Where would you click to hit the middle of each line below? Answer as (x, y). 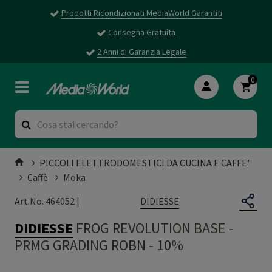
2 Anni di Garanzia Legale (142, 52)
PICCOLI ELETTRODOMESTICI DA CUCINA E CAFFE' (144, 162)
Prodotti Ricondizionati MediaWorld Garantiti (142, 13)
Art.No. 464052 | (47, 201)
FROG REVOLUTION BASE (152, 228)
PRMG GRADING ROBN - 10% (99, 245)
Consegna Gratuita (142, 32)
